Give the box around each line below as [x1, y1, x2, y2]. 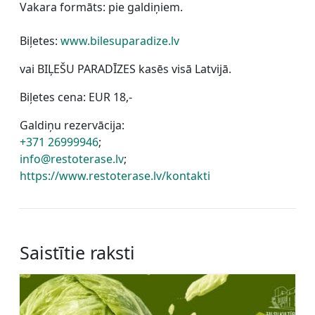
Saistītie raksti [20, 240, 135, 264]
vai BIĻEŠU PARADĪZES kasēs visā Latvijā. [20, 60, 231, 77]
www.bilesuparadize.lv [60, 32, 179, 49]
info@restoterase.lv [20, 150, 124, 167]
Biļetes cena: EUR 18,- [20, 89, 132, 105]
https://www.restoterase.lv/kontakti [20, 167, 210, 184]
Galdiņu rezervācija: [20, 117, 124, 133]
